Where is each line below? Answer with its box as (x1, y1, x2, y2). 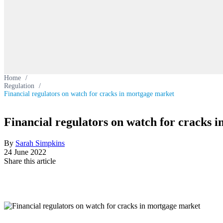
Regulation (4, 82, 34, 90)
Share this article (4, 156, 56, 165)
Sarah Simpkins (15, 138, 65, 147)
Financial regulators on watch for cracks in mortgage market (4, 90, 174, 98)
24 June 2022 (4, 147, 46, 156)
